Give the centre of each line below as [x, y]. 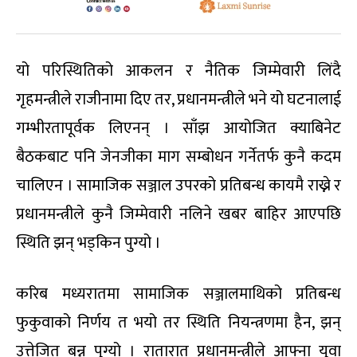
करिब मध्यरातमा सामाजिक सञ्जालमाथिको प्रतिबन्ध [178, 294]
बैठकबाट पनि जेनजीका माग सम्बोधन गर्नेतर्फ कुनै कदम [178, 157]
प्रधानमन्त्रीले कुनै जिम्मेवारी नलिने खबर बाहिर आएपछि [178, 215]
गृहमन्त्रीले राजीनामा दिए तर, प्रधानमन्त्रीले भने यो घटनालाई [178, 100]
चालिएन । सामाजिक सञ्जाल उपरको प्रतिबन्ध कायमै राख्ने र [178, 186]
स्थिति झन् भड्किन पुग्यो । [88, 243]
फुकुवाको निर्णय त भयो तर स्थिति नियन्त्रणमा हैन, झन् [178, 323]
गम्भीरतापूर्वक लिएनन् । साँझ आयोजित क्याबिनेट [178, 129]
